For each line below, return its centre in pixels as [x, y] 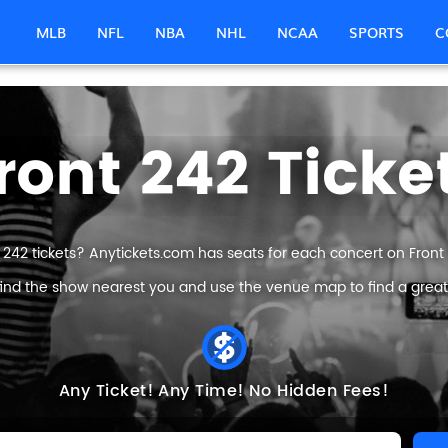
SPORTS [376, 32]
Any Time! [201, 391]
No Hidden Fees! [319, 391]
